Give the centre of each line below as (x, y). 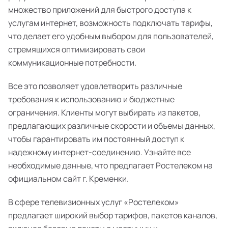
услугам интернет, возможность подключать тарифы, (110, 23)
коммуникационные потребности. (72, 63)
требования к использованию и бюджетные (91, 99)
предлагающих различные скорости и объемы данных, (112, 126)
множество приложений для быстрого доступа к (100, 10)
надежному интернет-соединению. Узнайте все (99, 152)
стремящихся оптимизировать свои (77, 49)
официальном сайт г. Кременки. (68, 179)
